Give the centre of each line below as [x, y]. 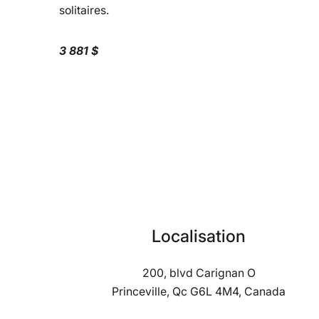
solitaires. [84, 10]
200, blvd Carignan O [199, 273]
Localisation [199, 236]
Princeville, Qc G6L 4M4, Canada [199, 292]
